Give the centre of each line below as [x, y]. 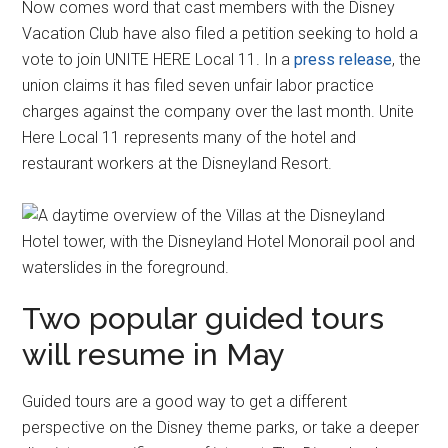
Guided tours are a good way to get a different [185, 401]
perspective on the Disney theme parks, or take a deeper [221, 427]
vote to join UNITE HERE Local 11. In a [158, 60]
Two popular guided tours [203, 318]
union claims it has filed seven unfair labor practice [198, 86]
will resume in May [153, 354]
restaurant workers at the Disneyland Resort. [177, 164]
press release [343, 60]
